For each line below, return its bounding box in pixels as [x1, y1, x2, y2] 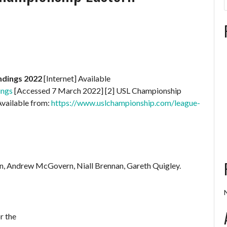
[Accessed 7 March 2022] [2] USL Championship [13, 86, 181, 95]
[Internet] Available [42, 73, 110, 83]
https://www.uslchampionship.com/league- [51, 98, 200, 107]
